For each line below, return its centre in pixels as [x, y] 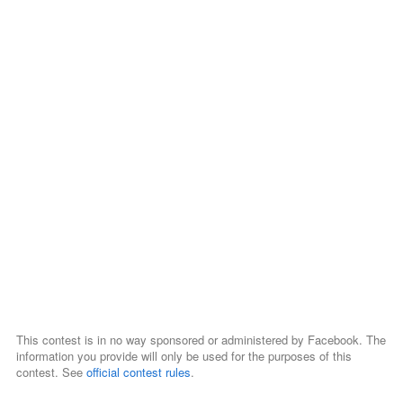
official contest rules [138, 372]
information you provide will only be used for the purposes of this [184, 356]
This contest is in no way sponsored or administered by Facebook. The [201, 340]
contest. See [51, 372]
